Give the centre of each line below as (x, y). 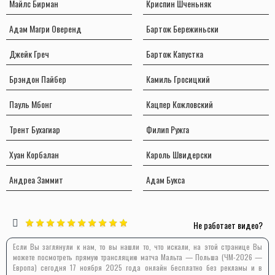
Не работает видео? (228, 225)
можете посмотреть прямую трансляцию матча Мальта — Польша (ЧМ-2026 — (137, 257)
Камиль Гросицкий (178, 79)
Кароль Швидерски (179, 155)
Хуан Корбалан (34, 155)
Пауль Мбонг (30, 104)
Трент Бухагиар (35, 130)
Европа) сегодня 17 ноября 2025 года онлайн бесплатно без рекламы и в (137, 268)
